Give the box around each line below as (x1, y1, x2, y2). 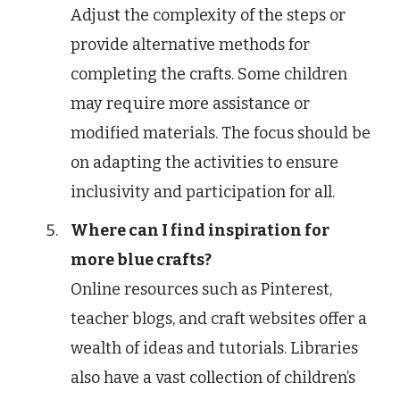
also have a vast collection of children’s (71, 367, 355, 387)
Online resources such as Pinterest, (71, 279, 332, 299)
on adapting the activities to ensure (71, 152, 338, 172)
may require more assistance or (71, 93, 310, 113)
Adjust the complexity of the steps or (71, 4, 346, 25)
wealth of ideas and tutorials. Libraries (71, 337, 358, 358)
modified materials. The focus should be (71, 122, 371, 143)
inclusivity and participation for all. (71, 181, 335, 202)
